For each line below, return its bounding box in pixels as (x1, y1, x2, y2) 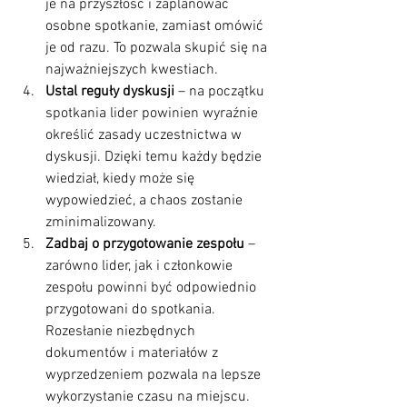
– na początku (174, 82, 268, 101)
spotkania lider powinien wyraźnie (45, 104, 262, 123)
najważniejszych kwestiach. (45, 60, 218, 79)
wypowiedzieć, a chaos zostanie (45, 191, 246, 210)
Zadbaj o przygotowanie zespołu (45, 234, 244, 253)
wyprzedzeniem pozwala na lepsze (45, 365, 264, 384)
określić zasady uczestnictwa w (45, 125, 245, 144)
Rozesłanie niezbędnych (45, 322, 199, 341)
